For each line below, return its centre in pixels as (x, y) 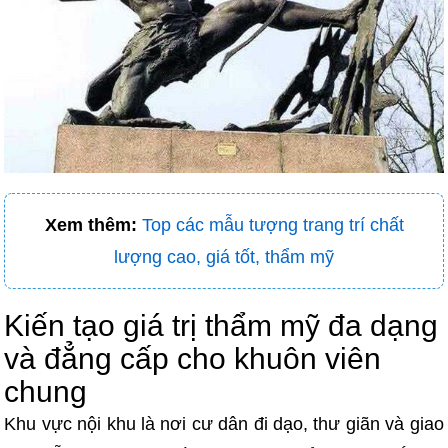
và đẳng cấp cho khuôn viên (193, 359)
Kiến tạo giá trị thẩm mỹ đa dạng (221, 326)
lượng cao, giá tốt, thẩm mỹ (224, 257)
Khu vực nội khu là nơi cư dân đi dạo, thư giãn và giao (224, 424)
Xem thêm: (90, 225)
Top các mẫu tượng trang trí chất (272, 225)
